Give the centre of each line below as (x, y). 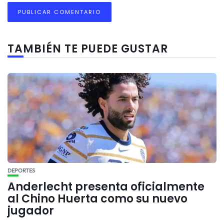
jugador (31, 211)
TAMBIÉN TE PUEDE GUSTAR (88, 49)
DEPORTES (21, 171)
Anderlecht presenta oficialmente (106, 187)
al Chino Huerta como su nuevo (97, 199)
